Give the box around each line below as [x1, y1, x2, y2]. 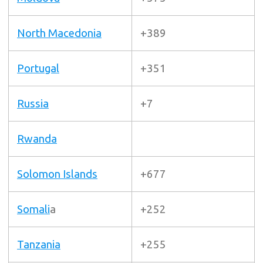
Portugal [17, 62, 59, 75]
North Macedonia [17, 27, 102, 39]
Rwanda [17, 133, 57, 145]
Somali [17, 203, 50, 215]
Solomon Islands [17, 168, 97, 180]
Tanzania [17, 238, 60, 251]
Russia [17, 97, 49, 110]
